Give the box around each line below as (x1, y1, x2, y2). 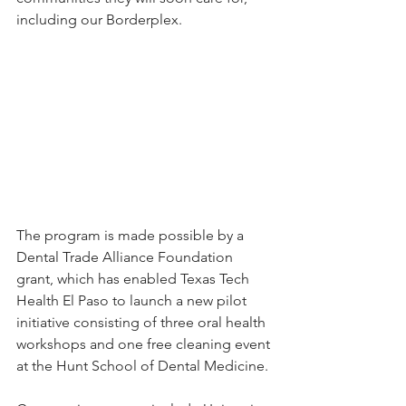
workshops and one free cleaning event (16, 334, 274, 353)
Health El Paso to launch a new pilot (16, 291, 250, 309)
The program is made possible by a (16, 226, 247, 244)
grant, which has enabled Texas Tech (16, 269, 253, 287)
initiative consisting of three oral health (16, 313, 269, 331)
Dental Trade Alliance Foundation (16, 247, 237, 266)
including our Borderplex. (16, 11, 182, 29)
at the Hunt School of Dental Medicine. (16, 356, 268, 374)
